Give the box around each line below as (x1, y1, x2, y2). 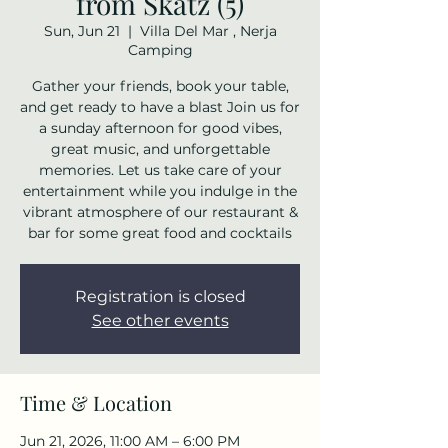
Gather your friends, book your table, (31, 77, 289, 95)
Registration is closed (74, 287, 246, 306)
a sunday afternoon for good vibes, (38, 119, 282, 137)
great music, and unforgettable (50, 140, 270, 158)
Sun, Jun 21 (43, 22, 120, 40)
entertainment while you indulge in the (23, 182, 297, 200)
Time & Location (20, 389, 172, 416)
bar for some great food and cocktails (28, 224, 292, 242)
